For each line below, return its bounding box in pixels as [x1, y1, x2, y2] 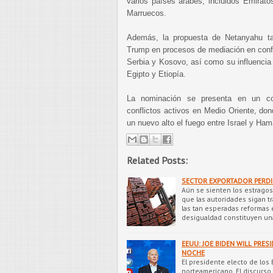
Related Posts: [127, 154, 188, 166]
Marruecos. [127, 9, 166, 18]
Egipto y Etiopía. [127, 69, 186, 79]
